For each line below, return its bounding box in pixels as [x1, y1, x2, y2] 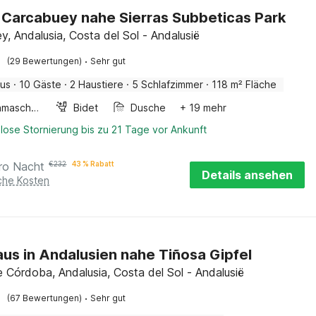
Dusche [130, 102, 166, 114]
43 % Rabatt [72, 159, 115, 168]
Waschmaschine [31, 102, 39, 114]
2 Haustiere [70, 78, 124, 90]
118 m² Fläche [212, 78, 277, 90]
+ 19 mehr [180, 102, 227, 114]
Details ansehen [202, 168, 293, 182]
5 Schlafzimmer [132, 78, 204, 90]
